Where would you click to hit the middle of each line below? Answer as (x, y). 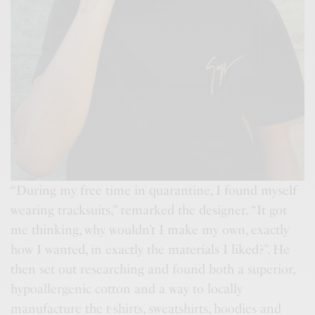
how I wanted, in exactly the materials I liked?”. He (150, 250)
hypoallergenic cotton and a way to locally (127, 289)
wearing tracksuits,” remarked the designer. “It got (149, 210)
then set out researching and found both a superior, (153, 269)
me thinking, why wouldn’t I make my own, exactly (150, 230)
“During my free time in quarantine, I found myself (154, 191)
